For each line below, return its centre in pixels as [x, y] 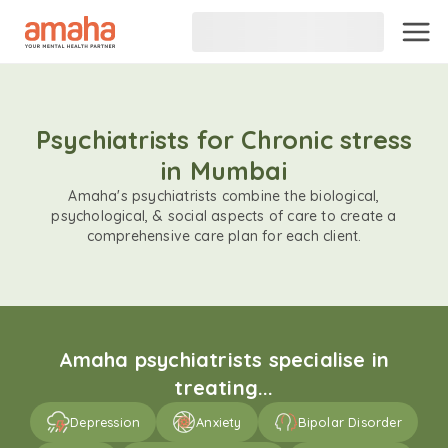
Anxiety [219, 422]
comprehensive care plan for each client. [224, 236]
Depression [105, 422]
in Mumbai [224, 170]
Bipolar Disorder [349, 422]
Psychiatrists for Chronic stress [224, 139]
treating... [224, 387]
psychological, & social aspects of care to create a [224, 216]
